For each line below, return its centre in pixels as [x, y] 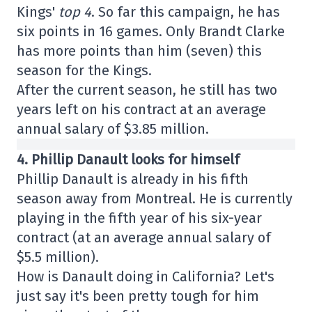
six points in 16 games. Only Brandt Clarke [151, 31]
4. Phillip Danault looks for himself [128, 159]
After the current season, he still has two [147, 89]
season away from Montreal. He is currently [155, 198]
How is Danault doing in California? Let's [146, 276]
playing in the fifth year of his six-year [139, 218]
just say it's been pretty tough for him [138, 296]
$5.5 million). [58, 257]
